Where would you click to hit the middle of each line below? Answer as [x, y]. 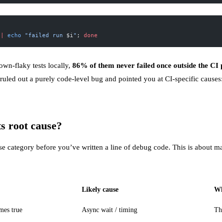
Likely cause [100, 189]
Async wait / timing [110, 210]
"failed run [44, 35]
